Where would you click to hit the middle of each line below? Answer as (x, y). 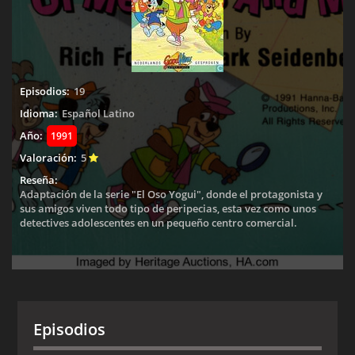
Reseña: (39, 180)
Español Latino (98, 113)
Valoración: (48, 158)
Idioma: (39, 113)
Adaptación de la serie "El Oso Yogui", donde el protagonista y (171, 194)
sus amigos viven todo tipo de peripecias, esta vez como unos (168, 208)
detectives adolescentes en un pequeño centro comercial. (158, 223)
